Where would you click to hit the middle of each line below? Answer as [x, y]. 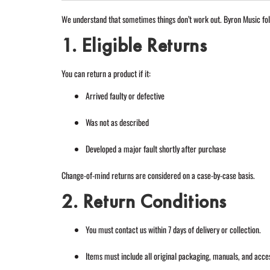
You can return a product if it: [106, 74]
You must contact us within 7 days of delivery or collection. [173, 230]
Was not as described [117, 122]
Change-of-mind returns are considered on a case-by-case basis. [158, 175]
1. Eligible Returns [134, 46]
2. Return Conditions [144, 202]
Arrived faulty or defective [125, 95]
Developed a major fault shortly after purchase [156, 148]
